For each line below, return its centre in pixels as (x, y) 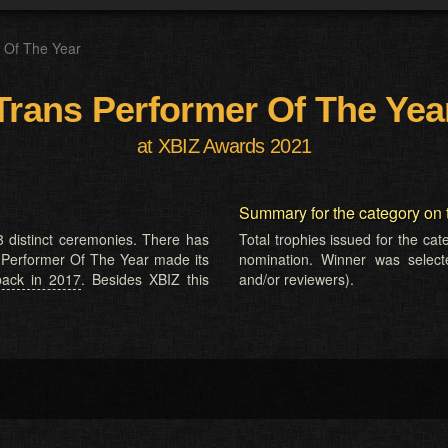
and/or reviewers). (296, 279)
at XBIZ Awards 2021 (224, 146)
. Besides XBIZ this (145, 279)
